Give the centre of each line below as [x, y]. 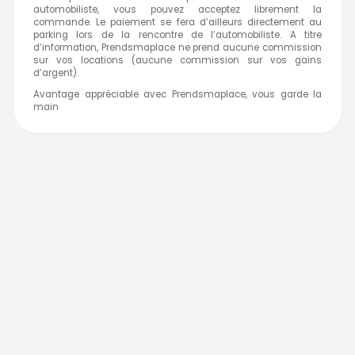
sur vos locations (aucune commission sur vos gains [177, 60]
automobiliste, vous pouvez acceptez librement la [177, 9]
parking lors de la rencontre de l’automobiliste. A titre [177, 34]
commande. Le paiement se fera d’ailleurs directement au [177, 22]
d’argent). [56, 73]
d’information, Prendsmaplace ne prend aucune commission [177, 47]
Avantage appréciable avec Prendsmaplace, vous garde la [177, 95]
